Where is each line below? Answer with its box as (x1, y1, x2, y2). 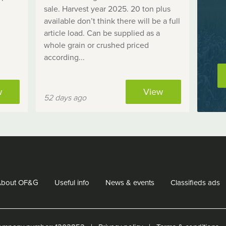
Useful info (54, 178, 89, 187)
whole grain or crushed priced (44, 40, 149, 50)
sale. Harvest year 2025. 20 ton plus (44, 4, 171, 14)
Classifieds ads (171, 178, 220, 187)
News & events (105, 178, 154, 187)
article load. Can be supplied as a (44, 28, 160, 38)
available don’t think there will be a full (44, 16, 181, 26)
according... (44, 52, 85, 63)
